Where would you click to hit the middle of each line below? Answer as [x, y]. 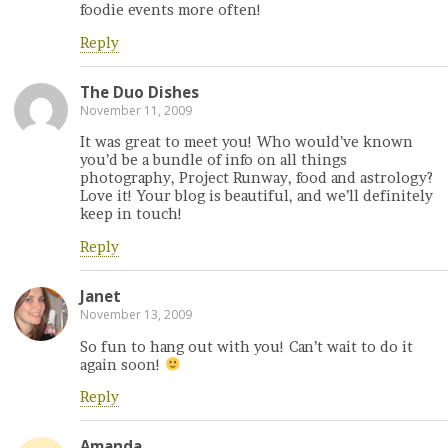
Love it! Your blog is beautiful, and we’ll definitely [256, 196]
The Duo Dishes [139, 91]
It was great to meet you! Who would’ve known [246, 142]
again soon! [122, 364]
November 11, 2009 [136, 110]
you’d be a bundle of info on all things [213, 160]
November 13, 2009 [136, 315]
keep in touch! [131, 214]
